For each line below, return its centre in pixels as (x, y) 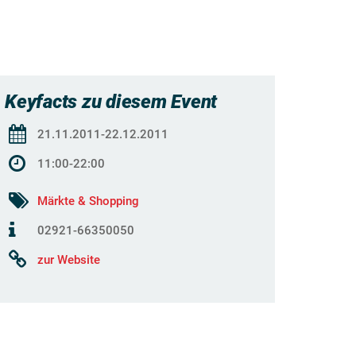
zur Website (69, 260)
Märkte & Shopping (88, 201)
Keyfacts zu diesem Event (111, 102)
